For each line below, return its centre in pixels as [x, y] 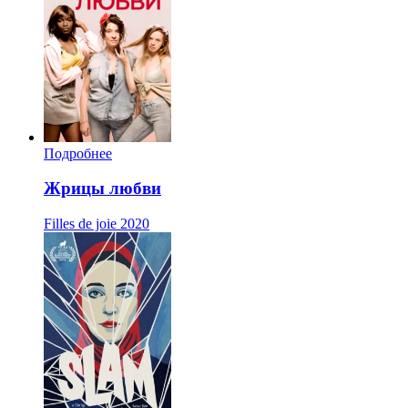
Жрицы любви [102, 189]
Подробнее [78, 153]
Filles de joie [80, 224]
